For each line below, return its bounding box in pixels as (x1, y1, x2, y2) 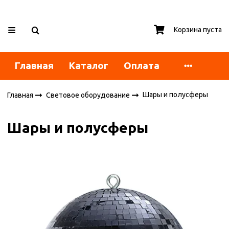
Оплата (124, 60, 160, 72)
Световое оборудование (46, 90, 132, 99)
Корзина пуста (174, 25, 222, 34)
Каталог (69, 60, 109, 72)
